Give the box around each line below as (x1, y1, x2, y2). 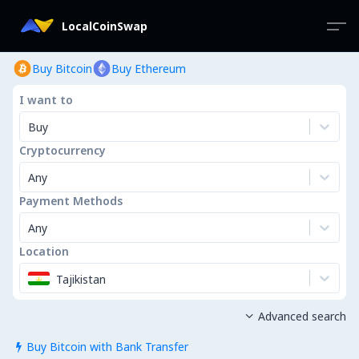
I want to (19, 92, 73, 107)
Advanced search (257, 309, 346, 324)
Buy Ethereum (111, 61, 186, 76)
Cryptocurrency (19, 143, 106, 158)
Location (19, 244, 69, 259)
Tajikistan (56, 271, 106, 287)
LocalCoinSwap (62, 18, 147, 34)
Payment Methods (19, 193, 123, 208)
